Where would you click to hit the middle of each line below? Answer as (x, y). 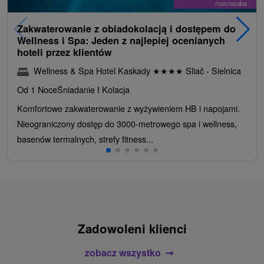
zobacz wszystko (123, 252)
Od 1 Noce (37, 89)
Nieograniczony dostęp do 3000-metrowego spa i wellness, (127, 123)
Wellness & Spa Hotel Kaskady (93, 70)
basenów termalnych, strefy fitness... (85, 138)
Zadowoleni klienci (132, 228)
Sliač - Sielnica (212, 70)
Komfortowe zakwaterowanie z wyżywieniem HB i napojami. (128, 108)
